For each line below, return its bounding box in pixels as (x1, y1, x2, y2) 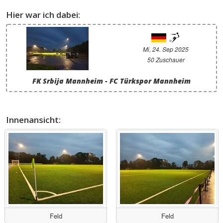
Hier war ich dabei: (6, 9, 80, 21)
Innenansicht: (6, 114, 61, 126)
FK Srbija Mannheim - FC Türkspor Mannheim (32, 76, 191, 86)
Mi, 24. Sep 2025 (143, 45, 189, 54)
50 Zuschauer (147, 55, 185, 64)
